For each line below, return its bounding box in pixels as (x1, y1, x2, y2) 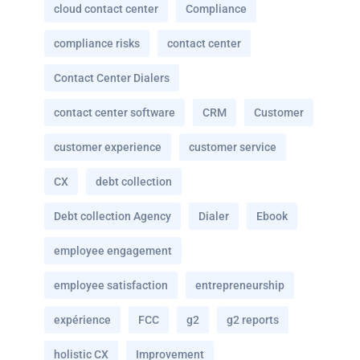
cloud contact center (54, 2, 158, 15)
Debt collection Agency (54, 209, 171, 223)
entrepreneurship (195, 278, 284, 292)
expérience (54, 313, 111, 326)
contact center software (54, 105, 175, 119)
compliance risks (54, 36, 140, 50)
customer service (189, 140, 276, 153)
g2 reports (227, 313, 279, 326)
